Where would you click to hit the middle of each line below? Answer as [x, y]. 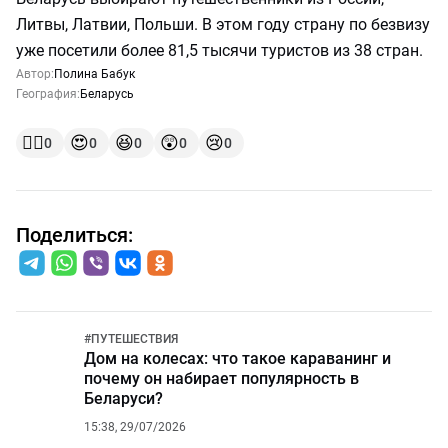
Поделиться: [74, 235]
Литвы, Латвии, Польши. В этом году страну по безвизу [223, 24]
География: [48, 94]
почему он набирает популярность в [221, 378]
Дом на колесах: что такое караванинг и [237, 358]
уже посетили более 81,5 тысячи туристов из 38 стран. [219, 50]
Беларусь [107, 94]
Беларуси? [123, 398]
